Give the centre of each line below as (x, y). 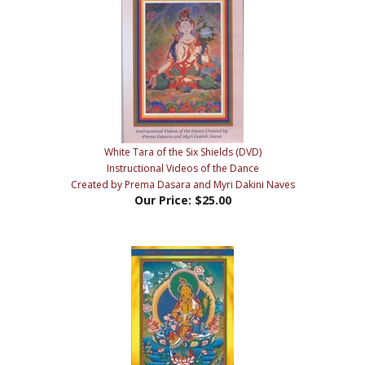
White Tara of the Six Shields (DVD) (182, 126)
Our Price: (163, 174)
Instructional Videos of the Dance (182, 143)
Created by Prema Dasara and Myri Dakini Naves (182, 159)
